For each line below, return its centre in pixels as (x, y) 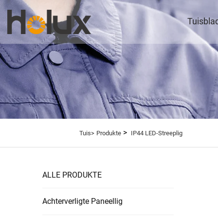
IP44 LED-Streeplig (156, 133)
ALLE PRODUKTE (72, 175)
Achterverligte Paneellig (82, 201)
